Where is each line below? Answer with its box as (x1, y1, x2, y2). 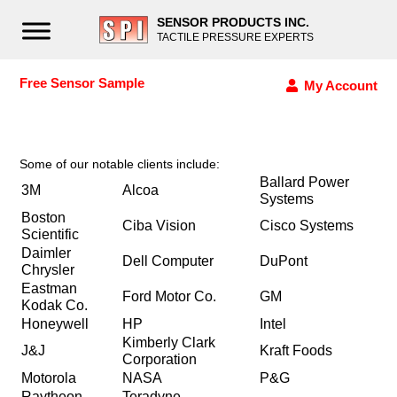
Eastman (20, 281, 77, 296)
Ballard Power (259, 175, 349, 190)
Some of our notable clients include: (19, 157, 221, 171)
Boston (20, 210, 66, 225)
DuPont (259, 253, 307, 269)
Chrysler (20, 262, 74, 277)
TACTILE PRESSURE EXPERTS (156, 31, 314, 43)
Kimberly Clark (121, 335, 215, 350)
